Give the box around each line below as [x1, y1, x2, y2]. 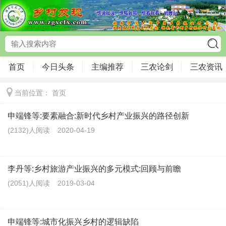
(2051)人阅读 [8, 179, 50, 187]
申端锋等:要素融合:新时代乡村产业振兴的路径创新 [8, 111, 189, 120]
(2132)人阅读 [8, 126, 50, 134]
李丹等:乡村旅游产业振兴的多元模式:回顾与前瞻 [8, 164, 181, 173]
